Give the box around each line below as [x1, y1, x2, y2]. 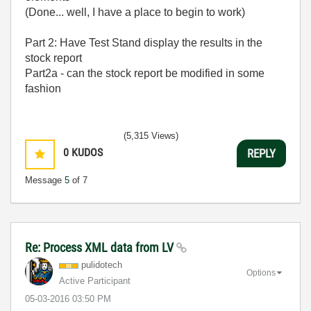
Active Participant [59, 276, 131, 286]
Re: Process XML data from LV [25, 240, 176, 255]
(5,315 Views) [124, 131, 178, 141]
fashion [25, 83, 61, 94]
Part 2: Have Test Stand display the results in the [25, 37, 262, 49]
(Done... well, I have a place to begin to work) [25, 6, 245, 18]
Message [25, 175, 65, 185]
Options [246, 267, 276, 278]
